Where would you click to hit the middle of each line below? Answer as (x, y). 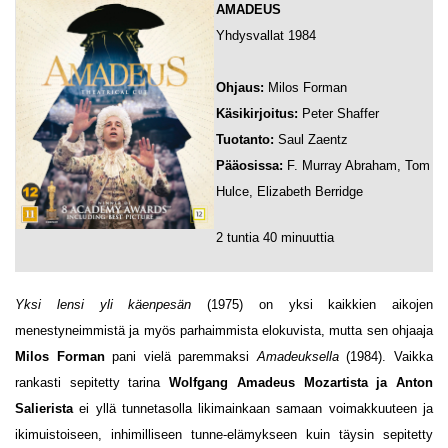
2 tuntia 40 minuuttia (275, 237)
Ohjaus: (242, 87)
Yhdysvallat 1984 (266, 35)
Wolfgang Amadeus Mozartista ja (278, 382)
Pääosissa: (249, 165)
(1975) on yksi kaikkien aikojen (312, 304)
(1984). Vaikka (386, 356)
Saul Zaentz (311, 139)
